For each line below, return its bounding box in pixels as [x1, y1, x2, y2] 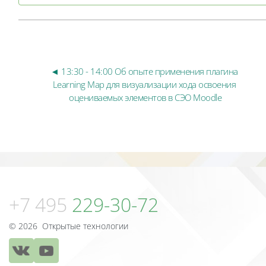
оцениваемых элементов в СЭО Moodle [69, 91, 222, 104]
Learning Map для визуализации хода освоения [52, 78, 236, 91]
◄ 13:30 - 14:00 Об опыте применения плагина [50, 65, 238, 78]
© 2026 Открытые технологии [9, 220, 128, 232]
